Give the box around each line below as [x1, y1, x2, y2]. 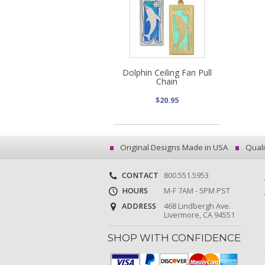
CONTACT [120, 170, 159, 180]
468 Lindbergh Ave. [163, 201, 231, 212]
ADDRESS [120, 201, 156, 212]
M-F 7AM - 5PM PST [163, 186, 230, 196]
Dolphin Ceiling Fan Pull [122, 66, 212, 78]
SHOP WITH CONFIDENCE [108, 232, 241, 244]
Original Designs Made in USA [118, 141, 228, 153]
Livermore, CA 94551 [163, 210, 235, 221]
